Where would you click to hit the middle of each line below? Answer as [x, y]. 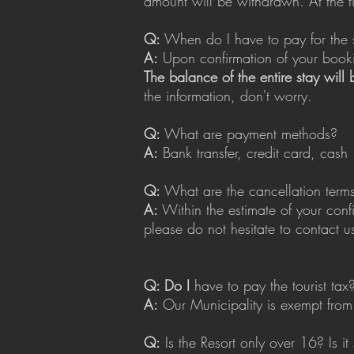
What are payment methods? [249, 134]
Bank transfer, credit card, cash [253, 153]
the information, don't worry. [228, 96]
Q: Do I [167, 285]
